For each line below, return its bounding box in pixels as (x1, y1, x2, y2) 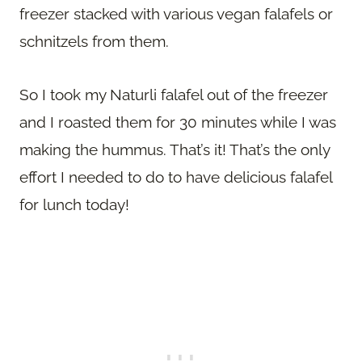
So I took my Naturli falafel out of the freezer (19, 85, 328, 103)
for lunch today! (19, 195, 129, 213)
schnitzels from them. (19, 32, 169, 50)
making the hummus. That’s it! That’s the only (19, 140, 330, 158)
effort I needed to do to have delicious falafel (19, 167, 332, 186)
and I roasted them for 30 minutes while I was (19, 112, 336, 131)
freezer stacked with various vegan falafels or (19, 4, 333, 23)
